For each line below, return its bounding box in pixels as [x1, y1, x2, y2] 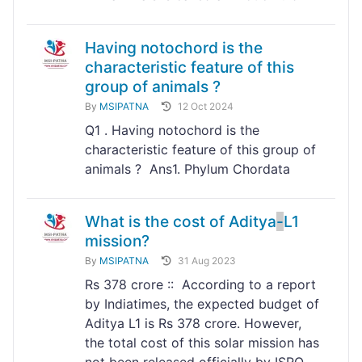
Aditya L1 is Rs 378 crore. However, [85, 315, 301, 332]
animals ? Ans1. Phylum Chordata [85, 161, 298, 178]
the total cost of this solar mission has [85, 335, 319, 351]
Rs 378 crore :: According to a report [85, 276, 316, 293]
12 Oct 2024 [178, 100, 234, 113]
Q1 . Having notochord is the [85, 122, 259, 139]
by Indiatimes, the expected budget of [85, 296, 319, 313]
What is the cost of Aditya [85, 212, 276, 232]
